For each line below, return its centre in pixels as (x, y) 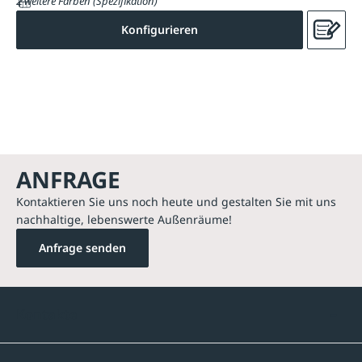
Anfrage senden (82, 247)
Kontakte (46, 314)
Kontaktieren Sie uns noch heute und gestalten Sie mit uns (176, 201)
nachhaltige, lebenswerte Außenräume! (124, 219)
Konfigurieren (160, 29)
